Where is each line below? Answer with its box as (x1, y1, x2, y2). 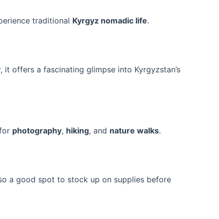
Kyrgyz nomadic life (72, 16, 147, 26)
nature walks (109, 126, 159, 136)
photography (12, 126, 62, 136)
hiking (66, 126, 89, 136)
